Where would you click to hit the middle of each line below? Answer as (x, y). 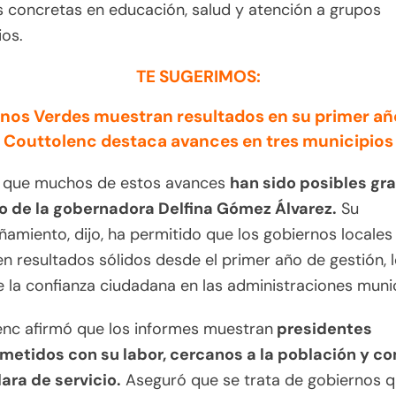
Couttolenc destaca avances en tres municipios (198, 141)
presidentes (323, 329)
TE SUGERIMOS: (198, 77)
